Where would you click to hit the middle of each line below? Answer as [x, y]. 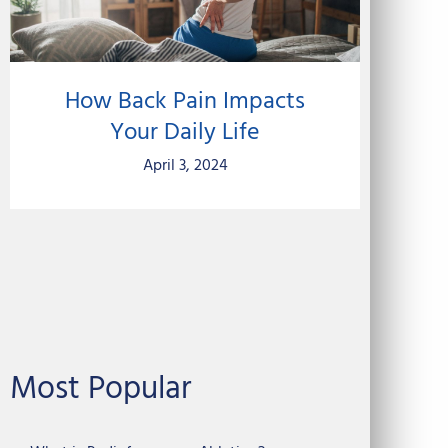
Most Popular [100, 389]
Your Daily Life [185, 132]
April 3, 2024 [185, 165]
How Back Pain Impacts [185, 101]
